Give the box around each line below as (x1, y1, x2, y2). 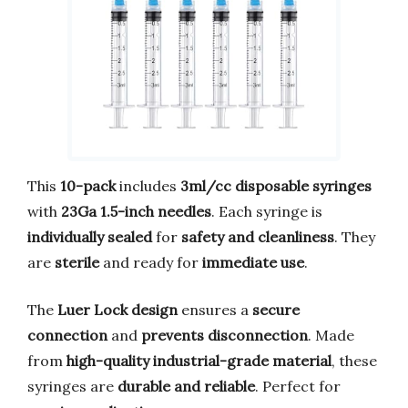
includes (116, 176, 180, 195)
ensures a (178, 300, 252, 319)
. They (334, 227, 375, 246)
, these (331, 351, 377, 370)
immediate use (202, 252, 304, 271)
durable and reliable (117, 376, 255, 395)
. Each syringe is (211, 201, 322, 220)
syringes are (27, 376, 117, 395)
